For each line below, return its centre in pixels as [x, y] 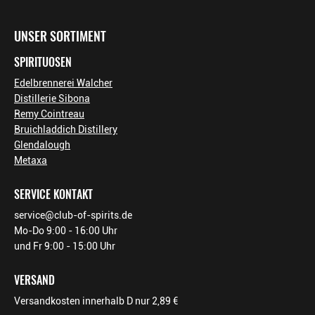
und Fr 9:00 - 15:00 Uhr [65, 246]
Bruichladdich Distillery [66, 129]
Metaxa [31, 160]
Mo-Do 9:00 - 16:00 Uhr [66, 231]
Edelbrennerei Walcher [63, 83]
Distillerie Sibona [52, 98]
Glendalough [42, 145]
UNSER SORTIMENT [60, 36]
